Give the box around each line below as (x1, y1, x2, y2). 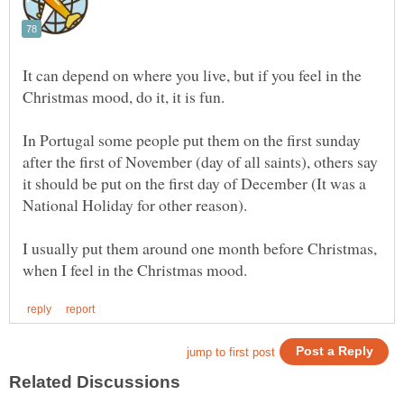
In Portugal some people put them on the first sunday (23, 128, 361, 151)
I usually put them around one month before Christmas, (23, 236, 377, 259)
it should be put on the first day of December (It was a (23, 171, 366, 194)
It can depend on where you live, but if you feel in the (23, 63, 362, 86)
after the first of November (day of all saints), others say (23, 150, 378, 172)
